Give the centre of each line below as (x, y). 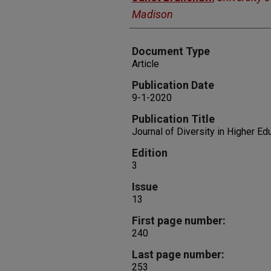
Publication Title (173, 119)
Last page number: (178, 254)
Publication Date (173, 85)
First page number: (179, 220)
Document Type (171, 51)
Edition (150, 153)
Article (145, 64)
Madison (152, 14)
